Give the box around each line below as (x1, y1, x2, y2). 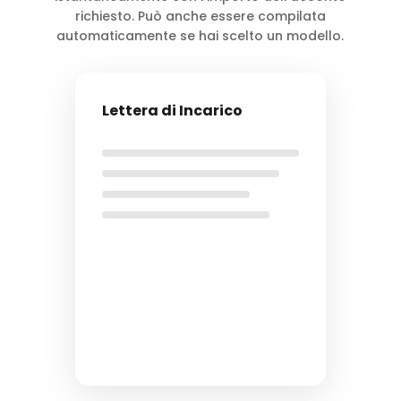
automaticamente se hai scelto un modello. (56, 27, 345, 46)
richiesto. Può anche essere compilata (74, 7, 326, 26)
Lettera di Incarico (101, 100, 243, 122)
